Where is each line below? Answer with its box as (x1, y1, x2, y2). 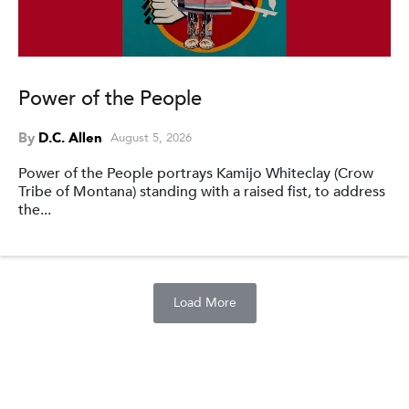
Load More (173, 294, 236, 311)
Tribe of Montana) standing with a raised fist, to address (18, 182, 385, 202)
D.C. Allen (38, 129, 102, 147)
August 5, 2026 (110, 130, 192, 146)
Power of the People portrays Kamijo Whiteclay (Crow (18, 163, 373, 184)
